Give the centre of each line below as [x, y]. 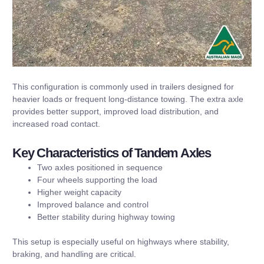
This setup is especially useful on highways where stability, [121, 241]
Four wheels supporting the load [97, 179]
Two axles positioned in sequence [100, 167]
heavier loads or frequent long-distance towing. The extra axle [128, 99]
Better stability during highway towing [106, 217]
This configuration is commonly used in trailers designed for [123, 87]
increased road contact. [56, 124]
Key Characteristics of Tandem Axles [112, 153]
